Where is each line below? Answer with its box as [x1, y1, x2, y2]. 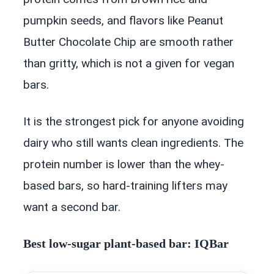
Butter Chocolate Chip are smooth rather [23, 35, 234, 50]
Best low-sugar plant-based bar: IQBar [23, 237, 229, 251]
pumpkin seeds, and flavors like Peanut [23, 13, 223, 28]
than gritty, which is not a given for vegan [23, 56, 234, 71]
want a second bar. [23, 200, 120, 215]
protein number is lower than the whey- [23, 157, 224, 172]
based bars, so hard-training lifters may [23, 179, 228, 193]
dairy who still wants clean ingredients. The [23, 136, 243, 150]
